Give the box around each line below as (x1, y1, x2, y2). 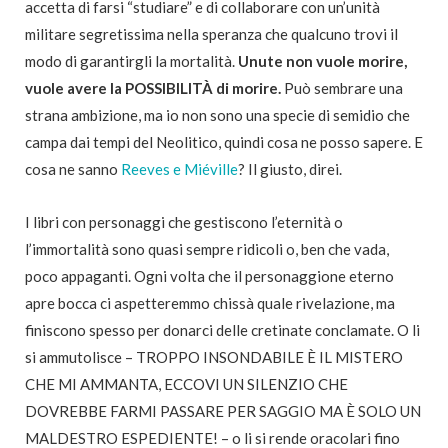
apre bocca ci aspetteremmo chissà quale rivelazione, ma (25, 294, 395, 313)
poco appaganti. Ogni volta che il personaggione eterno (25, 267, 394, 286)
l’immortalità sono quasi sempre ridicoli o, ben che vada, (25, 240, 389, 259)
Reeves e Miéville (121, 160, 238, 179)
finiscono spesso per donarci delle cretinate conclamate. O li (25, 321, 420, 340)
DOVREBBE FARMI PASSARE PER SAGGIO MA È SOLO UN (25, 402, 421, 421)
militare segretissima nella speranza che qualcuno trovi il (25, 25, 398, 44)
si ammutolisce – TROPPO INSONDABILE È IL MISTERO (25, 348, 403, 367)
